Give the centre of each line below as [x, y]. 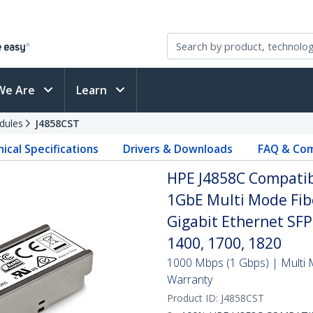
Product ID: [194, 298]
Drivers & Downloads [178, 149]
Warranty [190, 279]
